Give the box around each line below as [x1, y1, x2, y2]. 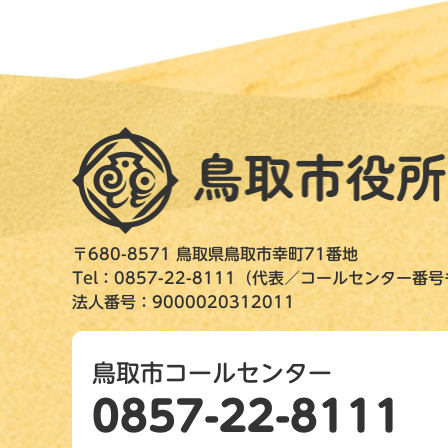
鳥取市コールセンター [92, 360, 332, 385]
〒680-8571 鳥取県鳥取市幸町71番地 [72, 245, 358, 262]
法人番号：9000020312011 [72, 293, 295, 310]
